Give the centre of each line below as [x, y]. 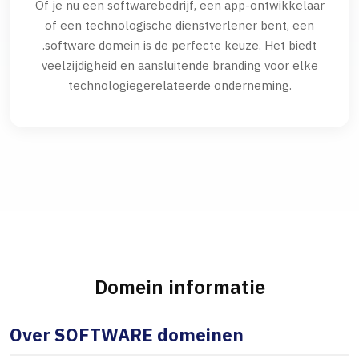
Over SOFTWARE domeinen [127, 335]
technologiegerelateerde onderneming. [179, 85]
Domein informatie [179, 287]
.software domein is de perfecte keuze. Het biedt [179, 45]
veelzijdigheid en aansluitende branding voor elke [179, 65]
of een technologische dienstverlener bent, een [179, 25]
